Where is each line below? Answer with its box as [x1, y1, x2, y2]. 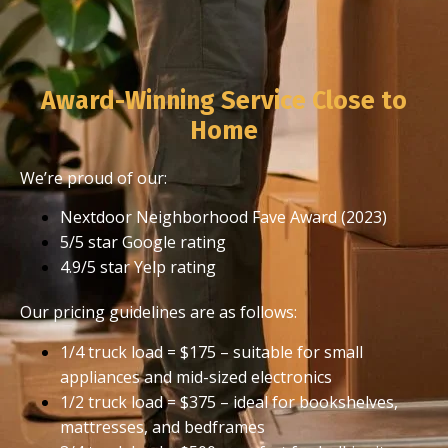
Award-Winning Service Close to [41, 85, 407, 116]
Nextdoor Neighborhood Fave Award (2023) [60, 206, 387, 229]
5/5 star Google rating [60, 231, 226, 254]
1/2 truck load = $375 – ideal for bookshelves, [60, 390, 398, 413]
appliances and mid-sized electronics [60, 365, 332, 388]
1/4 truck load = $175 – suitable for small [60, 340, 363, 363]
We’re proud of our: [20, 166, 167, 189]
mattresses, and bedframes [60, 415, 265, 438]
